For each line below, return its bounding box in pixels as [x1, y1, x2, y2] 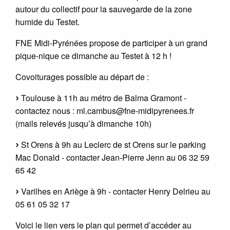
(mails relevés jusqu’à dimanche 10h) [15, 117, 151, 129]
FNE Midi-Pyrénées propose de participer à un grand [15, 36, 207, 49]
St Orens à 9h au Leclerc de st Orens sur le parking [19, 138, 206, 150]
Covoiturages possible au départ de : [15, 70, 149, 83]
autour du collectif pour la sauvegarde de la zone [15, 3, 192, 15]
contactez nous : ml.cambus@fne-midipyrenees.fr [15, 104, 194, 117]
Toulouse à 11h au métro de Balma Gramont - [19, 91, 186, 104]
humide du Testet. [15, 15, 80, 28]
